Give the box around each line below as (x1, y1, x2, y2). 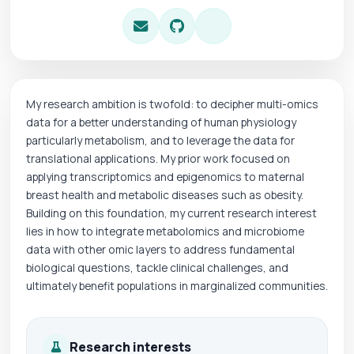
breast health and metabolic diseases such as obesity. (26, 187, 303, 202)
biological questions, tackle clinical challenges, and (26, 260, 288, 275)
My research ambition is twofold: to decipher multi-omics (26, 96, 318, 111)
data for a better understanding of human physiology (26, 115, 296, 130)
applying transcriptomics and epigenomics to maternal (26, 169, 304, 184)
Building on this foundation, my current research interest (26, 205, 317, 220)
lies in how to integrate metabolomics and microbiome (26, 224, 304, 239)
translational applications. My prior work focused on (26, 151, 290, 166)
